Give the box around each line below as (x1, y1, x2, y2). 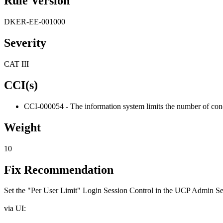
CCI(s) (4, 78, 38, 92)
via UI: (4, 204, 26, 213)
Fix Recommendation (4, 163, 113, 176)
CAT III (4, 60, 29, 69)
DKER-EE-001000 (4, 17, 65, 26)
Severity (4, 36, 46, 50)
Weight (4, 120, 41, 134)
